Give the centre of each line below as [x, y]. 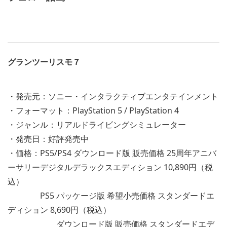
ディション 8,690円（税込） [59, 210]
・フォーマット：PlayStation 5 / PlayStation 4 [93, 111]
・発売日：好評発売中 [48, 139]
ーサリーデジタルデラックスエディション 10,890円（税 [110, 167]
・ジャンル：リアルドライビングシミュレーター [97, 125]
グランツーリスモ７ [44, 62]
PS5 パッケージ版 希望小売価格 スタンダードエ [111, 196]
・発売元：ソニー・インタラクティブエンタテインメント [113, 97]
